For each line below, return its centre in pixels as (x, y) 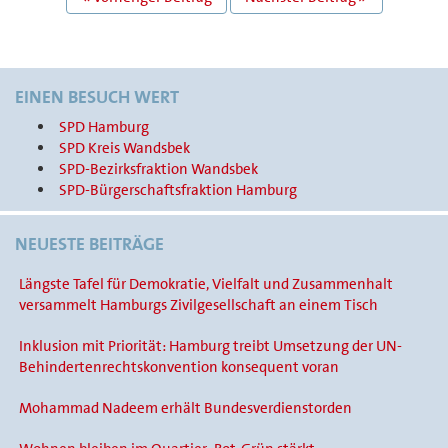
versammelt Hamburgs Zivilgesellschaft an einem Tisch (198, 305)
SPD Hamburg (103, 127)
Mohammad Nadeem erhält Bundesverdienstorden (185, 408)
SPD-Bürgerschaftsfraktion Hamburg (177, 190)
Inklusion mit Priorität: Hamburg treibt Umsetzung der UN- (210, 346)
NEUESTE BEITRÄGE (89, 244)
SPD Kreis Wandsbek (124, 148)
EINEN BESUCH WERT (97, 97)
